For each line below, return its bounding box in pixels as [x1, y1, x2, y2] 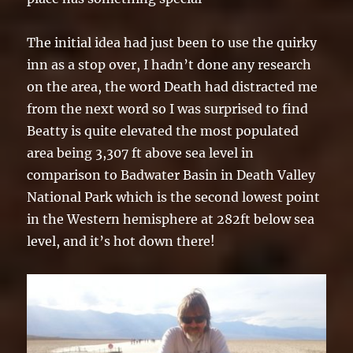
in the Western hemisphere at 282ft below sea [27, 211, 315, 228]
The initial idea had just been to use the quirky [27, 35, 318, 51]
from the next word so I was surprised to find [27, 101, 309, 117]
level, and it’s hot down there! [27, 233, 216, 250]
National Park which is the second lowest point [27, 189, 321, 206]
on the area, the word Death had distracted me [27, 79, 318, 95]
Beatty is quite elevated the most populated [27, 123, 299, 139]
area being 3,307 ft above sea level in [27, 145, 255, 162]
